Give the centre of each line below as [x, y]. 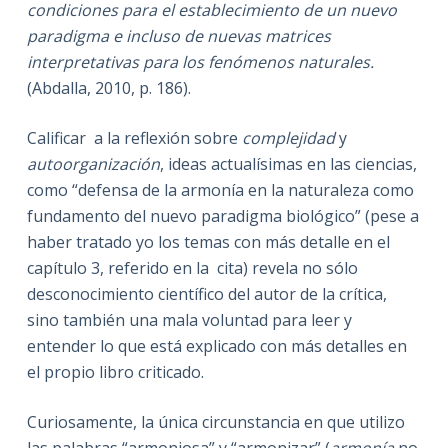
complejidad [288, 137]
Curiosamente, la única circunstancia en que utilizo [215, 421]
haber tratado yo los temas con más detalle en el [208, 241]
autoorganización [93, 163]
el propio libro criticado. [115, 371]
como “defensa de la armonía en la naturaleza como [220, 189]
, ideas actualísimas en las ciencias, [288, 163]
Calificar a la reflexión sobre [134, 137]
